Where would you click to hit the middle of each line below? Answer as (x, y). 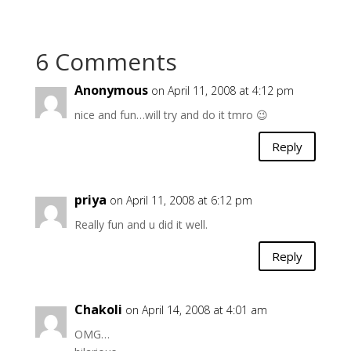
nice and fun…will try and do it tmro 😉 (171, 115)
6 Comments (106, 62)
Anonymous (111, 90)
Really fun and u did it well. (141, 224)
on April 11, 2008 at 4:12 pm (222, 90)
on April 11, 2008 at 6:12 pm (181, 200)
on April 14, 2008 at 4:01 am (196, 310)
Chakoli (98, 309)
